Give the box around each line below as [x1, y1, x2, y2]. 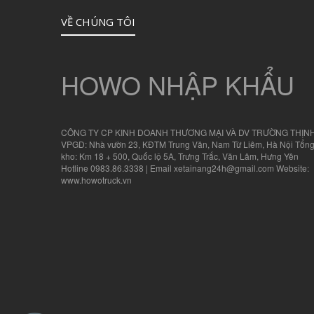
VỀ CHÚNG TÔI [61, 15, 135, 29]
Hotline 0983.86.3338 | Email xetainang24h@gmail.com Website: [61, 162, 309, 175]
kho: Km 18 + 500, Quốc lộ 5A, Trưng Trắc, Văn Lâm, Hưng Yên [61, 150, 299, 163]
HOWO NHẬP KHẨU [61, 67, 294, 103]
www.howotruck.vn [61, 174, 132, 186]
